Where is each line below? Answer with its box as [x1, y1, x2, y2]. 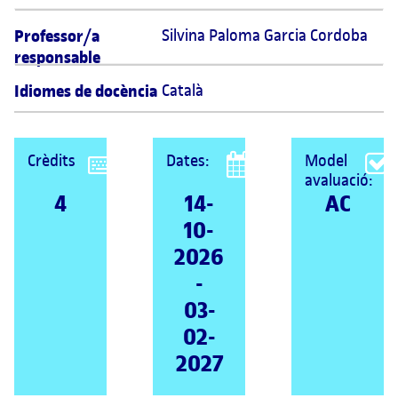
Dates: [166, 150, 209, 171]
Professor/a [14, 24, 99, 49]
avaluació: [305, 170, 372, 190]
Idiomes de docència [14, 79, 157, 104]
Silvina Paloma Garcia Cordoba [162, 25, 372, 45]
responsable [14, 45, 100, 70]
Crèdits [28, 150, 76, 171]
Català [162, 80, 204, 100]
